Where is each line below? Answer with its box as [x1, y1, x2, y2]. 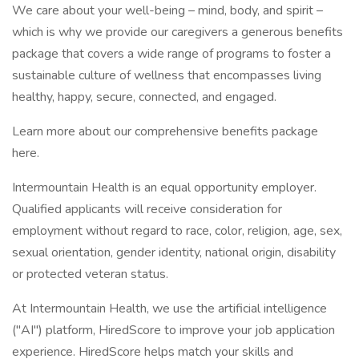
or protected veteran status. [12, 265, 168, 283]
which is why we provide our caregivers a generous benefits [12, 23, 343, 41]
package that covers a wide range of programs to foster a [12, 45, 331, 63]
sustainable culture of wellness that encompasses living [12, 67, 321, 84]
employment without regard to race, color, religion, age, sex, [12, 222, 342, 240]
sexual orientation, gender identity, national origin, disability [12, 244, 336, 261]
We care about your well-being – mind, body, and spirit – [12, 2, 323, 19]
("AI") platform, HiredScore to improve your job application [12, 321, 335, 339]
